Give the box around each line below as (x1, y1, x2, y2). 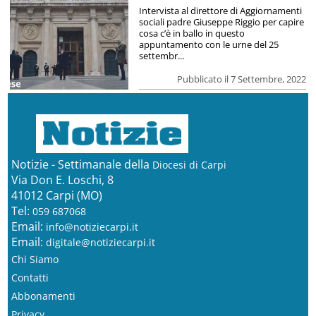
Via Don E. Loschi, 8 (11, 171, 114, 188)
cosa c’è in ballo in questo (138, 26, 245, 39)
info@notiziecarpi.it (45, 219, 138, 233)
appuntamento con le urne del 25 (138, 37, 279, 51)
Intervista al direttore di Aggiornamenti (138, 4, 302, 17)
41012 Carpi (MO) (11, 187, 102, 203)
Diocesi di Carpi (152, 157, 226, 171)
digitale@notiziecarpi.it (45, 235, 155, 249)
